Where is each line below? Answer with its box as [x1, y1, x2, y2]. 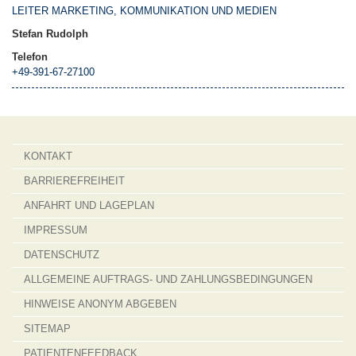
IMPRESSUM [24, 224, 87, 236]
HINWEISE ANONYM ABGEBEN [24, 298, 176, 310]
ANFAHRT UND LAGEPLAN [24, 199, 154, 211]
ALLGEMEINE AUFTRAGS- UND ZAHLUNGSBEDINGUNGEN [24, 273, 312, 285]
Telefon [12, 51, 48, 63]
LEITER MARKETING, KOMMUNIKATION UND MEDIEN [12, 5, 277, 17]
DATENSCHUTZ [24, 249, 99, 261]
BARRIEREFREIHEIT [24, 175, 125, 187]
